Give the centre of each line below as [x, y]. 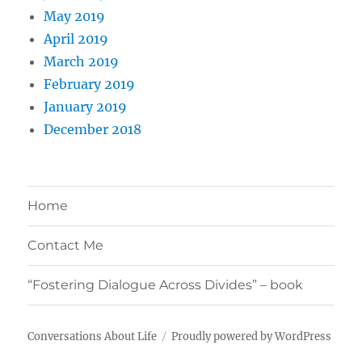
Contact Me [66, 246]
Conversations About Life [93, 336]
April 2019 [76, 38]
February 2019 [90, 84]
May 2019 [75, 16]
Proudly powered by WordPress [252, 336]
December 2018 [93, 129]
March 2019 [82, 61]
